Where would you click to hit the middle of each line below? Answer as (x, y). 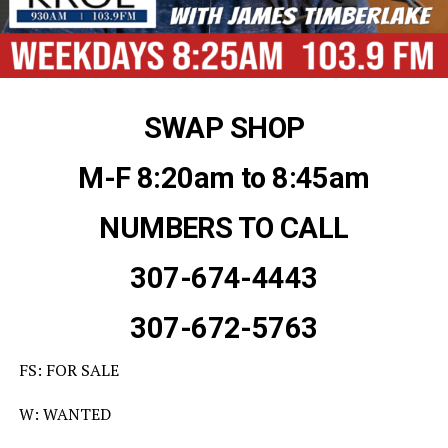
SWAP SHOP (224, 128)
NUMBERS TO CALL (224, 228)
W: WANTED (64, 414)
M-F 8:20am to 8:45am (224, 178)
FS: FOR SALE (68, 370)
